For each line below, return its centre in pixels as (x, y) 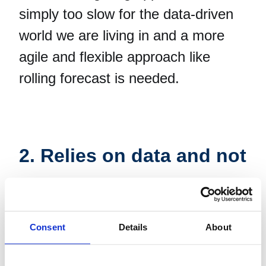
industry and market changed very (125, 256)
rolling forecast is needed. (99, 78)
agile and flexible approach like (115, 56)
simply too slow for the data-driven (126, 14)
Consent (47, 227)
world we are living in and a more (122, 35)
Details (133, 227)
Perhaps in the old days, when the (125, 235)
